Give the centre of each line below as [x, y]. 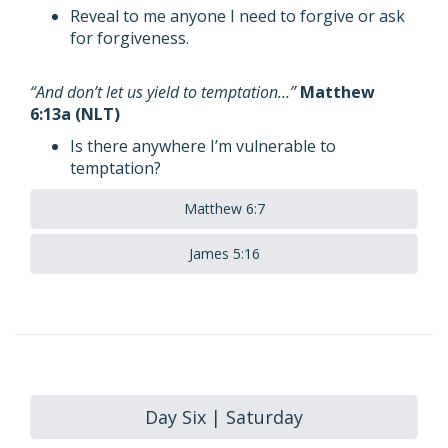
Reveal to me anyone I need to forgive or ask [237, 16]
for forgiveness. [129, 38]
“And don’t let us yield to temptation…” [165, 92]
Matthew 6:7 [224, 208]
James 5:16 [224, 253]
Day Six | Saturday [224, 417]
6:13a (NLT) [75, 114]
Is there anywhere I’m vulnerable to [203, 146]
